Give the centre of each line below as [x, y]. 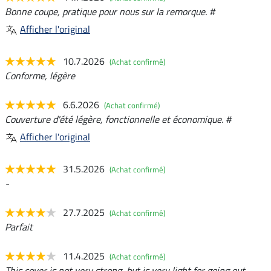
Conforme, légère [40, 76]
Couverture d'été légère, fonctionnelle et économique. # [118, 119]
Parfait [19, 227]
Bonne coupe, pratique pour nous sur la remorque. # [110, 12]
